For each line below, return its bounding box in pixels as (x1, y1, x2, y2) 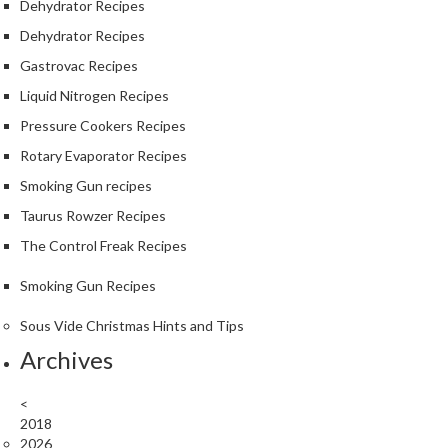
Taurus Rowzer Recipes (20, 207, 166, 225)
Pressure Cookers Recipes (20, 117, 186, 135)
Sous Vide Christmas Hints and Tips (20, 317, 244, 335)
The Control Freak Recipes (20, 237, 187, 255)
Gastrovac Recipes (20, 57, 138, 75)
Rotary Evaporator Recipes (20, 147, 187, 165)
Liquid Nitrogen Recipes (20, 87, 169, 105)
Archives (20, 345, 113, 375)
